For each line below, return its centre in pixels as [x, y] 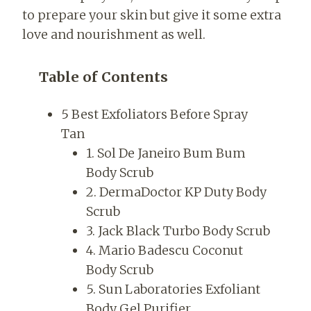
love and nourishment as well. [114, 34]
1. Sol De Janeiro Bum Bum [166, 153]
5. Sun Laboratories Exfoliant [173, 289]
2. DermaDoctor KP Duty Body [176, 192]
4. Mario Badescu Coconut [164, 250]
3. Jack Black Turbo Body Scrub [178, 230]
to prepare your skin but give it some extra [152, 15]
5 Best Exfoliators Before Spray [154, 114]
